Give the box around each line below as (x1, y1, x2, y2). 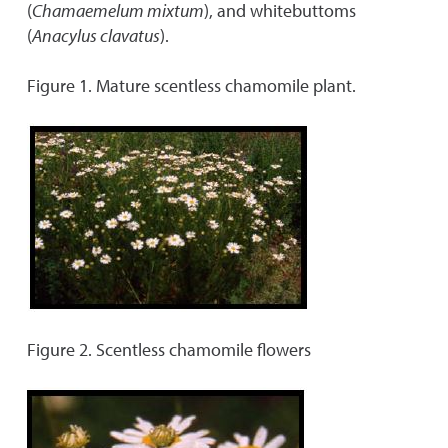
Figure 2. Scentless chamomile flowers (27, 338, 311, 361)
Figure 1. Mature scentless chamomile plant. (27, 74, 356, 97)
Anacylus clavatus (32, 24, 160, 47)
